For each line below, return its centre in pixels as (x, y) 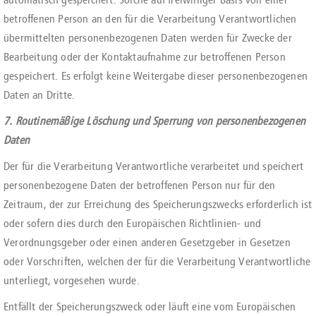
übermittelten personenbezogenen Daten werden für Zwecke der (148, 38)
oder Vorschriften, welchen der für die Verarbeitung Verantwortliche (157, 261)
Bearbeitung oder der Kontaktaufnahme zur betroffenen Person (145, 57)
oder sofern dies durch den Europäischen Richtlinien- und (133, 223)
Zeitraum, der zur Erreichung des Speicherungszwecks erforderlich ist (158, 204)
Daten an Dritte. (39, 95)
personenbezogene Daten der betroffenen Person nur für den (140, 185)
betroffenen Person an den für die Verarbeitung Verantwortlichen (150, 19)
